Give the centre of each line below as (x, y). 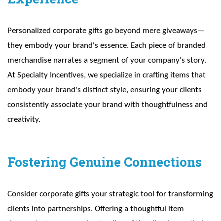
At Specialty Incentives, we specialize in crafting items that (107, 75)
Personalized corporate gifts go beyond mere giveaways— (106, 31)
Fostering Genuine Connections (105, 162)
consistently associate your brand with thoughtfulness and (108, 105)
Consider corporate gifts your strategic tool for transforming (110, 194)
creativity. (25, 120)
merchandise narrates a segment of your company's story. (107, 61)
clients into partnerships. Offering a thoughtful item (96, 209)
